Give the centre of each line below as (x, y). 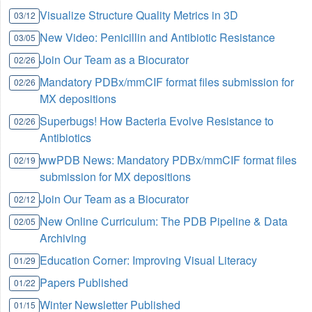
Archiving (63, 238)
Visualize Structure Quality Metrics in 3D (139, 15)
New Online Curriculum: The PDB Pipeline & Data (164, 221)
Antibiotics (66, 138)
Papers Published (84, 283)
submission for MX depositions (116, 177)
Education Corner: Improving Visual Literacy (149, 260)
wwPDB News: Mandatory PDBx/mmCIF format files (169, 160)
